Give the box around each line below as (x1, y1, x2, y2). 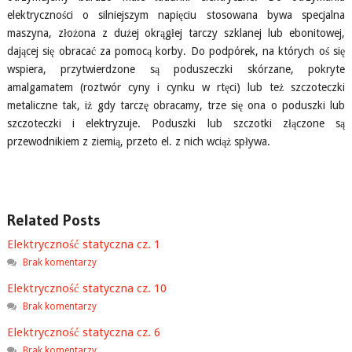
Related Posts (6, 211, 101, 229)
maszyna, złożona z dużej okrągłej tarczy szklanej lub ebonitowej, (6, 27, 346, 39)
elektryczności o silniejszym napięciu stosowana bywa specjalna (6, 9, 346, 21)
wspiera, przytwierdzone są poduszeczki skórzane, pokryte (6, 63, 346, 75)
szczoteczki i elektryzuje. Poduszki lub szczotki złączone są (6, 117, 346, 130)
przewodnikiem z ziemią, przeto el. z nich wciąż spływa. (6, 135, 270, 148)
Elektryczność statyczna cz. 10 (6, 281, 167, 295)
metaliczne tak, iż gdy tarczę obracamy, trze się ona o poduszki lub (6, 99, 346, 112)
